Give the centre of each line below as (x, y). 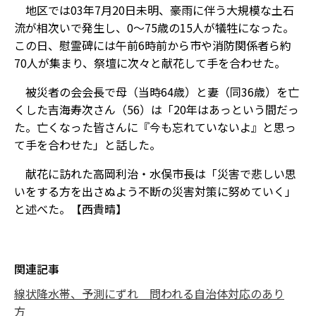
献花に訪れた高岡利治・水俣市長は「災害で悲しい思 (155, 174)
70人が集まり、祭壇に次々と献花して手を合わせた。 (150, 63)
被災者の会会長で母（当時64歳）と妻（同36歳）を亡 (157, 92)
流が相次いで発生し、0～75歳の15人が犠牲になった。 (154, 28)
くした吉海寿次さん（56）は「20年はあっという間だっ (157, 109)
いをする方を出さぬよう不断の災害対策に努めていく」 (155, 191)
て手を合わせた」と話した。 (87, 145)
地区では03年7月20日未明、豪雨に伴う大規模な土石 (154, 10)
